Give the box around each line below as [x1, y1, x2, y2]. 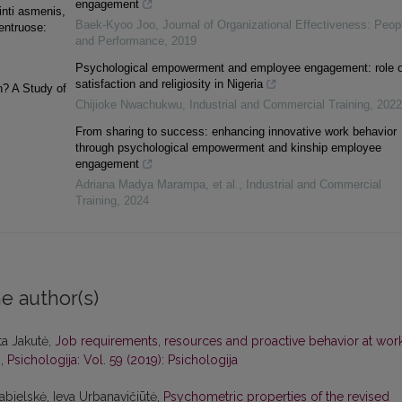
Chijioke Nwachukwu [74, 98, 182, 112]
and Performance [74, 34, 164, 48]
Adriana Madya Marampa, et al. [74, 178, 239, 192]
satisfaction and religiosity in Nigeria [74, 77, 263, 92]
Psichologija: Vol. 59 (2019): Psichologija [7, 353, 238, 368]
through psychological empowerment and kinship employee [74, 141, 381, 155]
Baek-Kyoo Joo [74, 18, 155, 32]
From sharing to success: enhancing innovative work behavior [74, 125, 397, 139]
